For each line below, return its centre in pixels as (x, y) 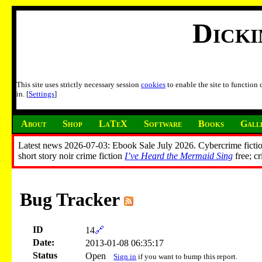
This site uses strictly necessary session (79, 85)
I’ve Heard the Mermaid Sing (179, 156)
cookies (153, 85)
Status (45, 255)
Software (163, 123)
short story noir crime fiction (72, 156)
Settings (42, 94)
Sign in (125, 256)
